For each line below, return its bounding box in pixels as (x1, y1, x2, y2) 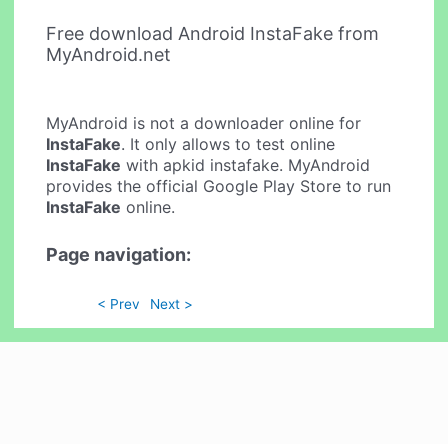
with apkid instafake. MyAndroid (121, 155, 371, 176)
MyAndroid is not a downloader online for (46, 113, 362, 134)
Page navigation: (46, 243, 192, 265)
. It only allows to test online (121, 134, 336, 155)
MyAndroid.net (46, 43, 172, 65)
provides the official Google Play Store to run (46, 176, 392, 197)
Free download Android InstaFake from (46, 22, 380, 44)
